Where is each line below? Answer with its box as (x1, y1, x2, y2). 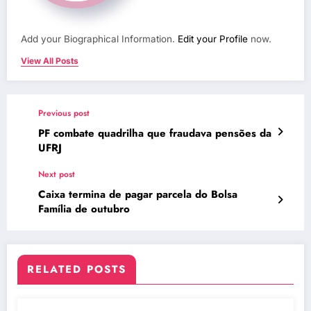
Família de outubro (38, 201, 130, 217)
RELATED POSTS (27, 261, 126, 277)
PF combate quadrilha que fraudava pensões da (38, 125, 271, 141)
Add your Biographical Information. (21, 33, 178, 44)
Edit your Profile (178, 33, 248, 44)
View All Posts (21, 55, 78, 66)
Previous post (38, 106, 90, 119)
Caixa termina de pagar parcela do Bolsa (38, 186, 237, 202)
